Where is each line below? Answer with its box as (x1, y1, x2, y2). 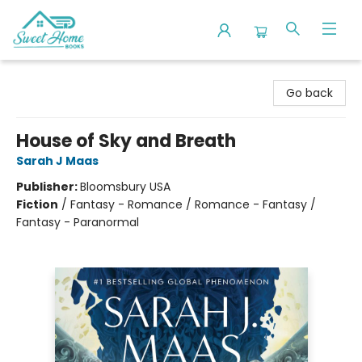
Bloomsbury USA (80, 179, 170, 195)
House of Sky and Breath (16, 128, 236, 154)
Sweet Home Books (12, 67, 120, 83)
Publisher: (16, 179, 80, 195)
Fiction (16, 196, 58, 213)
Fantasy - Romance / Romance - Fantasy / (70, 196, 316, 213)
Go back (286, 85, 333, 101)
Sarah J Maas (16, 153, 99, 169)
